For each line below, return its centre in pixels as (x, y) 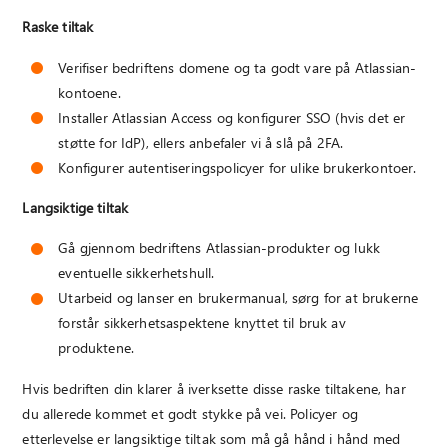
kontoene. (89, 92)
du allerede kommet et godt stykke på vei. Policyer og (190, 413)
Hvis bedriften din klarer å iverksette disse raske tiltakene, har (214, 388)
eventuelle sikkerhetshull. (136, 273)
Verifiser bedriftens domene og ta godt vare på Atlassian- (237, 67)
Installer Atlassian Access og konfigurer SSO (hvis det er (232, 117)
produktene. (96, 348)
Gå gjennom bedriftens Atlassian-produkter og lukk (219, 248)
